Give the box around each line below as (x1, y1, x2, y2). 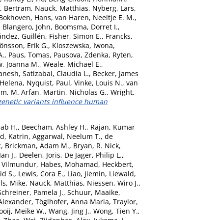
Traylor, (113, 196, 138, 206)
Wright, (110, 87, 135, 97)
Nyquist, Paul (27, 78, 70, 87)
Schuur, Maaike (67, 187, 118, 197)
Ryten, (112, 50, 133, 59)
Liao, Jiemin (67, 168, 105, 178)
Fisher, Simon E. (49, 31, 102, 41)
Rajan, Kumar (90, 122, 135, 132)
